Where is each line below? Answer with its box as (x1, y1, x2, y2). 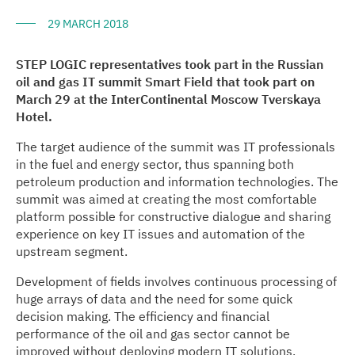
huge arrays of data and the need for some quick (16, 291, 292, 307)
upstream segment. (16, 243, 128, 260)
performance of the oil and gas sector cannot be (16, 326, 290, 342)
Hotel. (16, 109, 52, 125)
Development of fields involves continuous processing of (16, 273, 337, 290)
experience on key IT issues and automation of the (16, 226, 305, 242)
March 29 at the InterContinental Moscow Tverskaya (16, 91, 321, 108)
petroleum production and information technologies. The (16, 174, 338, 190)
